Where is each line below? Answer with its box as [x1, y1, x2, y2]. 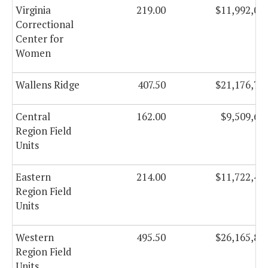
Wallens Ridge [16, 78, 80, 92]
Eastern [16, 170, 51, 184]
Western [16, 230, 54, 245]
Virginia [16, 3, 51, 17]
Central [16, 109, 50, 124]
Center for [16, 32, 63, 46]
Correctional [16, 17, 74, 32]
